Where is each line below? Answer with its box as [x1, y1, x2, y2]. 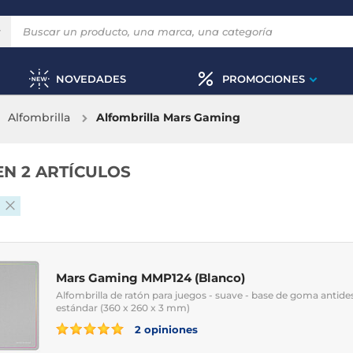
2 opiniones [132, 322, 198, 336]
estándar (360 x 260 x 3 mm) [56, 301, 190, 314]
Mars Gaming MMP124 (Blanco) [56, 269, 245, 285]
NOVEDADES [55, 72, 126, 85]
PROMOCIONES [221, 72, 305, 85]
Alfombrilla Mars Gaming [96, 110, 240, 124]
